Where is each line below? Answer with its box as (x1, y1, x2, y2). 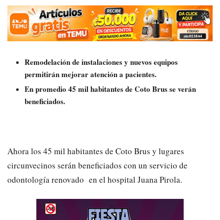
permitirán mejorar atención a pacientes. (25, 68, 157, 80)
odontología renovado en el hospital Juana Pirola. (7, 173, 182, 185)
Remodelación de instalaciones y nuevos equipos (25, 56, 178, 67)
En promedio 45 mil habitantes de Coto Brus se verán (25, 83, 196, 94)
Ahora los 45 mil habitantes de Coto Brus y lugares (7, 145, 184, 157)
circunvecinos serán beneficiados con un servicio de (7, 159, 188, 171)
